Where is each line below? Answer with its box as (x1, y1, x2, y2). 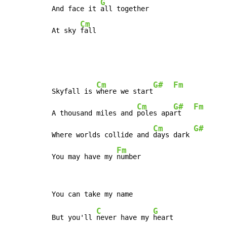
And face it (52, 5, 100, 13)
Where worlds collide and (52, 131, 153, 139)
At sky (52, 26, 80, 35)
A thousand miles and (52, 109, 137, 118)
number (117, 153, 141, 161)
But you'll (52, 213, 96, 222)
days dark (153, 131, 194, 139)
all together (100, 5, 149, 13)
